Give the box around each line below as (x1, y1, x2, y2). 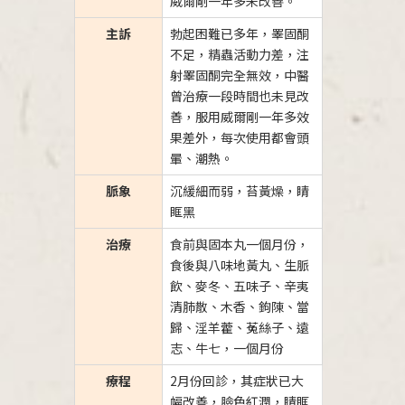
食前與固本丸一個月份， (169, 235, 309, 253)
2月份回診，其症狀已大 (169, 372, 304, 390)
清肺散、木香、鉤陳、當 (169, 297, 309, 316)
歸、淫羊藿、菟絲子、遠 (169, 318, 309, 336)
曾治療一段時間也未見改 (169, 87, 309, 105)
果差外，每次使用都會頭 (169, 128, 309, 146)
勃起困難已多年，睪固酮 (169, 24, 309, 42)
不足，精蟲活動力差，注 (169, 45, 309, 63)
